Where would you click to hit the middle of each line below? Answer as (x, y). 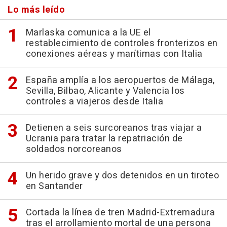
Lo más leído (36, 10)
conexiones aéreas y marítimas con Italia (114, 54)
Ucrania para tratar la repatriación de (104, 139)
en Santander (54, 186)
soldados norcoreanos (74, 149)
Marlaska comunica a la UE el (88, 33)
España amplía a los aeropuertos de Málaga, (120, 80)
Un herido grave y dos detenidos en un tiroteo (122, 176)
